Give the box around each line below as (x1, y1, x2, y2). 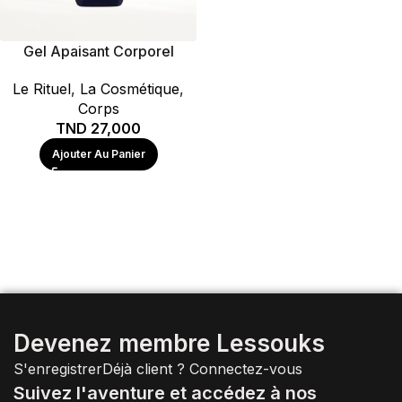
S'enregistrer (13, 360, 102, 378)
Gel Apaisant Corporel (22, 41, 174, 60)
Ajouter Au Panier (51, 146, 145, 161)
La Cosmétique (80, 79, 179, 98)
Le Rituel (13, 79, 71, 98)
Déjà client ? (102, 360, 189, 378)
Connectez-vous (189, 360, 302, 378)
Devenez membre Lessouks (13, 329, 325, 357)
